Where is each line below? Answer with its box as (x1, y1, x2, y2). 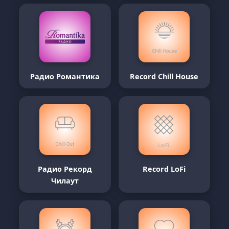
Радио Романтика (30, 72, 100, 81)
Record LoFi (143, 164, 186, 174)
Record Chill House (130, 72, 199, 81)
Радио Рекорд (37, 164, 92, 174)
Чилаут (51, 176, 79, 186)
